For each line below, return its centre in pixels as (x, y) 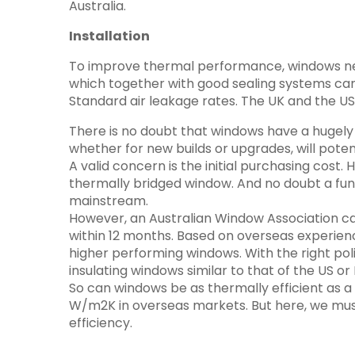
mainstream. (109, 201)
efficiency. (101, 323)
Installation (109, 36)
